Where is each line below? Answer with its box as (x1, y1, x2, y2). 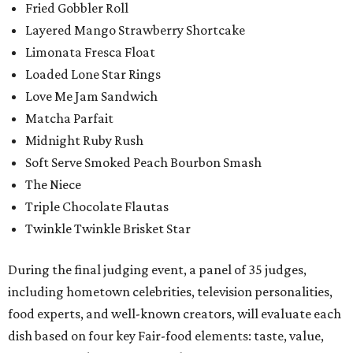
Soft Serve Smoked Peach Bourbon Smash (25, 154, 262, 170)
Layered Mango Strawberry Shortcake (25, 21, 245, 38)
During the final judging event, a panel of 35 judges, (8, 261, 307, 277)
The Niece (25, 176, 81, 192)
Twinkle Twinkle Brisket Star (25, 220, 191, 236)
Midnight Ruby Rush (25, 132, 143, 148)
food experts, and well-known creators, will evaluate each (8, 305, 341, 321)
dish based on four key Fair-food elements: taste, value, (8, 327, 324, 344)
